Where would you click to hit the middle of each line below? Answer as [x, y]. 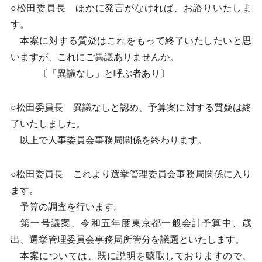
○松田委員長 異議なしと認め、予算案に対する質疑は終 [131, 107]
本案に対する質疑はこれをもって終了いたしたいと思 [131, 41]
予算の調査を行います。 [66, 207]
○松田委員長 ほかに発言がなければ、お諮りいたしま [131, 8]
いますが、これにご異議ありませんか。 [94, 57]
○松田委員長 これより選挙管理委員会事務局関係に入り [131, 174]
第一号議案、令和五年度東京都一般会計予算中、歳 [131, 223]
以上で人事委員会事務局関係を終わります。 [108, 140]
